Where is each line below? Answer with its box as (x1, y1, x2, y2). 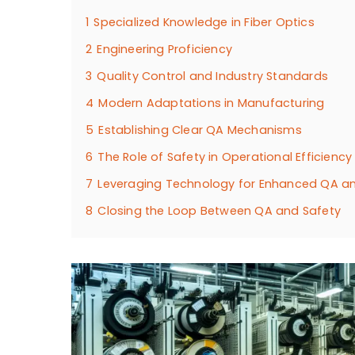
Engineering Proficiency (97, 40, 233, 57)
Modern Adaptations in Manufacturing (98, 94, 325, 111)
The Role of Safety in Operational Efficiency (97, 148, 353, 165)
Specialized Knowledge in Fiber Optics (94, 13, 315, 30)
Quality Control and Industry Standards (97, 67, 329, 84)
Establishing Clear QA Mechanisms (98, 121, 302, 138)
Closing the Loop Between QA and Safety (97, 202, 342, 219)
